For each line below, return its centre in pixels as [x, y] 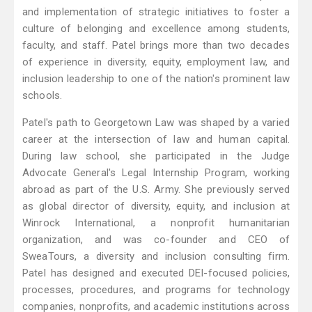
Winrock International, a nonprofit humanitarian [156, 223]
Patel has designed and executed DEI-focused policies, [156, 273]
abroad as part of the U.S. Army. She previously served [156, 190]
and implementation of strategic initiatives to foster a [156, 12]
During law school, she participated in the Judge [156, 156]
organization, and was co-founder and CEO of [156, 240]
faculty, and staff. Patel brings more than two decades [156, 46]
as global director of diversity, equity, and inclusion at [156, 206]
